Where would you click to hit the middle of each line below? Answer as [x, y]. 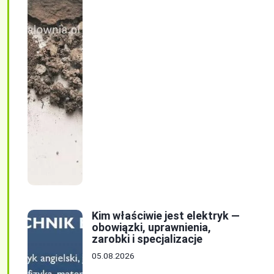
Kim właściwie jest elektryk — [166, 215]
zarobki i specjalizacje [147, 239]
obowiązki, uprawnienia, [151, 227]
